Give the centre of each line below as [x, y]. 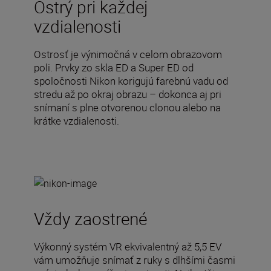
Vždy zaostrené [90, 218]
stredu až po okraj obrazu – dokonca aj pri [128, 94]
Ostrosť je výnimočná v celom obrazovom [128, 54]
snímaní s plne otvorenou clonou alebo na [127, 107]
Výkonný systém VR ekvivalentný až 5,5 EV [128, 246]
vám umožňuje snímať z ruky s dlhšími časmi [135, 260]
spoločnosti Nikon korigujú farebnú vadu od [131, 80]
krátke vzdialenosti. [77, 120]
